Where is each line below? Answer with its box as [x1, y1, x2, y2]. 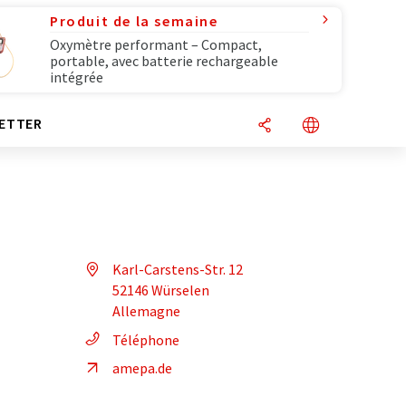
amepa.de [112, 359, 172, 377]
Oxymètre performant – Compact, [50, 35, 262, 53]
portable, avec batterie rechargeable [50, 52, 278, 70]
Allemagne [112, 302, 180, 320]
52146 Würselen [112, 281, 209, 299]
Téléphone [112, 331, 179, 349]
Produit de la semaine [50, 12, 218, 30]
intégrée [50, 68, 103, 86]
